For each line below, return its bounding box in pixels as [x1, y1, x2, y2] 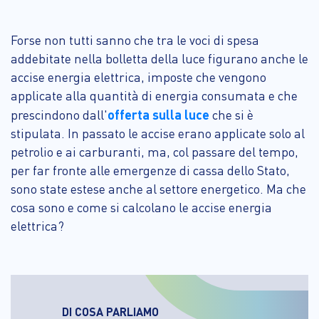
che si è [209, 106, 253, 122]
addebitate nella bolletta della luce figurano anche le [11, 50, 308, 66]
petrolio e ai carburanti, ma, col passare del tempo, [11, 143, 298, 159]
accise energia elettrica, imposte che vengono [11, 68, 266, 85]
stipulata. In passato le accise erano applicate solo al [11, 125, 305, 141]
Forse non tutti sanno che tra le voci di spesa [11, 31, 259, 48]
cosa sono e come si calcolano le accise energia [11, 199, 272, 215]
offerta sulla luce [108, 105, 209, 122]
